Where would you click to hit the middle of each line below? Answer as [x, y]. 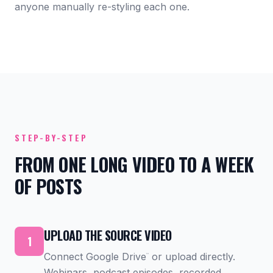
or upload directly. [192, 257]
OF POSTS [48, 186]
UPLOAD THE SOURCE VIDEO [108, 235]
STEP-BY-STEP [51, 137]
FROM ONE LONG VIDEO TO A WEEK [134, 164]
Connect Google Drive [95, 257]
